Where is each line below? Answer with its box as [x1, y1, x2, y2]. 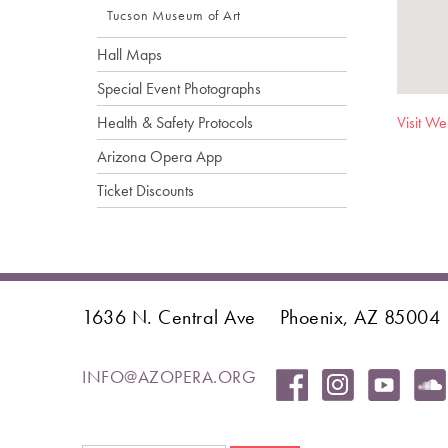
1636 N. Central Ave [82, 304, 256, 330]
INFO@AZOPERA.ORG [82, 365, 256, 388]
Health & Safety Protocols [97, 112, 253, 133]
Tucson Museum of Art [107, 6, 241, 24]
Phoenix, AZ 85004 [279, 304, 440, 330]
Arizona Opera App [97, 146, 222, 167]
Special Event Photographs [97, 78, 261, 99]
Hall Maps [97, 44, 162, 65]
